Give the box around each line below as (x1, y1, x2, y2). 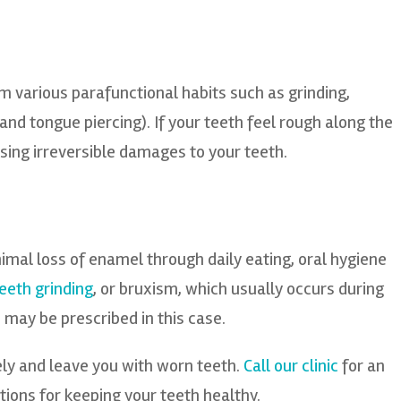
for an (337, 354, 385, 377)
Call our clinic (243, 354, 338, 377)
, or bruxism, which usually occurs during (92, 277, 384, 300)
